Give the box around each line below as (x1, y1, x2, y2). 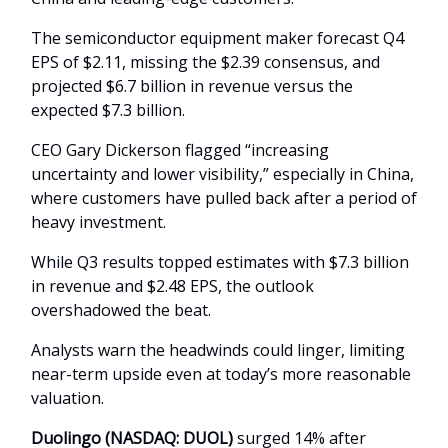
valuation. (31, 387, 104, 410)
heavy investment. (31, 211, 166, 234)
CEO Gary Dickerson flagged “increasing (31, 139, 329, 162)
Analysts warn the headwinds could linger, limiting (31, 339, 405, 362)
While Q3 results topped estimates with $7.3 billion (31, 251, 409, 274)
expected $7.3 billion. (31, 99, 185, 122)
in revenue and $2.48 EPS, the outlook (31, 275, 314, 298)
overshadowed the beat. (31, 299, 211, 322)
